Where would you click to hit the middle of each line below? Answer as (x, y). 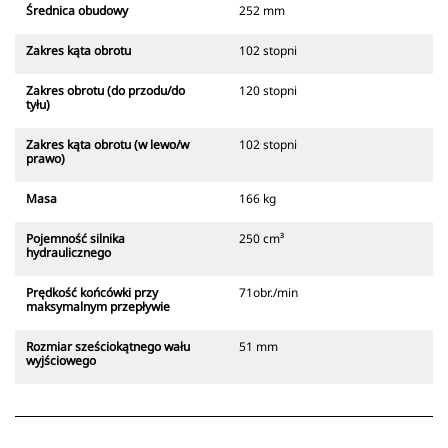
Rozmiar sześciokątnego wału (108, 347)
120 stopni (268, 91)
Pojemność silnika (75, 239)
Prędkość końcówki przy (92, 293)
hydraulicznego (68, 253)
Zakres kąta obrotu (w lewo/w (107, 145)
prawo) (45, 159)
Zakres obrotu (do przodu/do (105, 91)
